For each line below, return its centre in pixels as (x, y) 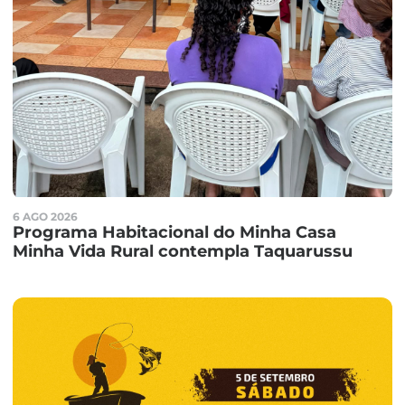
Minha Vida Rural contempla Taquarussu (183, 252)
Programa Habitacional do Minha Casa (175, 233)
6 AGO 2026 (46, 217)
